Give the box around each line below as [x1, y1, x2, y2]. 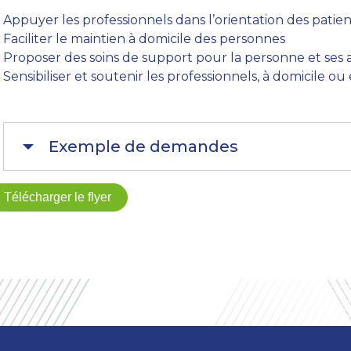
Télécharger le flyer [4, 190, 111, 204]
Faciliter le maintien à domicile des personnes [3, 31, 285, 47]
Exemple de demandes [49, 137, 238, 157]
